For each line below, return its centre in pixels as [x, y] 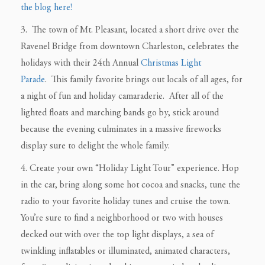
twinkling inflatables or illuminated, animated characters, [125, 251]
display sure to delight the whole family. [95, 146]
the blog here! [46, 7]
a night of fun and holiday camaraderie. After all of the [122, 96]
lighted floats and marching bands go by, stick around [120, 113]
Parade [33, 80]
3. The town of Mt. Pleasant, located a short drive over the [130, 30]
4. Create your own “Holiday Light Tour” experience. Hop [130, 168]
